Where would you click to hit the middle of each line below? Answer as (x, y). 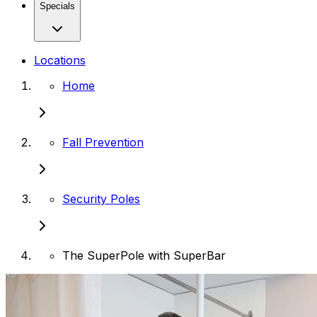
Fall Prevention (103, 142)
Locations (60, 60)
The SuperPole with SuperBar (144, 255)
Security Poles (101, 198)
